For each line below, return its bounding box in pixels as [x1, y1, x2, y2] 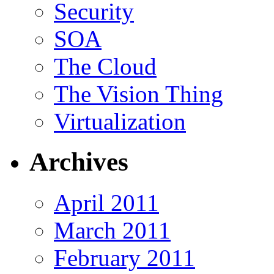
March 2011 [54, 217, 171, 244]
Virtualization [54, 108, 186, 135]
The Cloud [54, 53, 157, 80]
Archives [29, 147, 128, 177]
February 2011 [54, 245, 195, 272]
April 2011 [54, 190, 159, 217]
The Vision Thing [54, 80, 223, 107]
